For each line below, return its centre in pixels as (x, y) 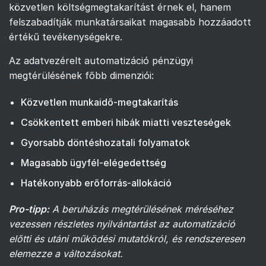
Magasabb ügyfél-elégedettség (94, 163)
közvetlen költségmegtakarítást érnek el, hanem (120, 7)
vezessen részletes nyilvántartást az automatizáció (122, 224)
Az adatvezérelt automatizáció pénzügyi (101, 61)
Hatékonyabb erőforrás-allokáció (96, 183)
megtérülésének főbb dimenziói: (81, 76)
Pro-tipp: (29, 209)
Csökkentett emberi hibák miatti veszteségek (126, 123)
